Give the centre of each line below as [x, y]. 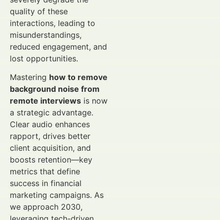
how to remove [78, 77]
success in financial [46, 183]
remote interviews [45, 101]
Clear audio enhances [50, 124]
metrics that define [45, 172]
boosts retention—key [51, 160]
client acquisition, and [50, 148]
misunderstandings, [46, 35]
